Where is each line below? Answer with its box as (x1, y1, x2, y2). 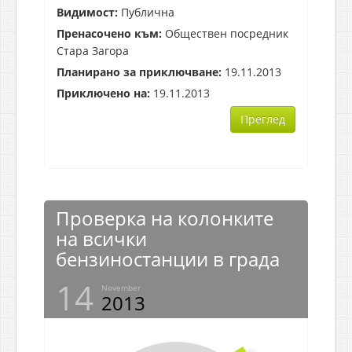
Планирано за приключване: (57, 64, 222, 79)
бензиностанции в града (56, 245, 280, 272)
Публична (118, 4, 174, 20)
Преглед (240, 111, 285, 126)
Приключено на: (57, 85, 150, 101)
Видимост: (57, 4, 118, 20)
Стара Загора (57, 42, 129, 58)
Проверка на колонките (56, 204, 273, 231)
